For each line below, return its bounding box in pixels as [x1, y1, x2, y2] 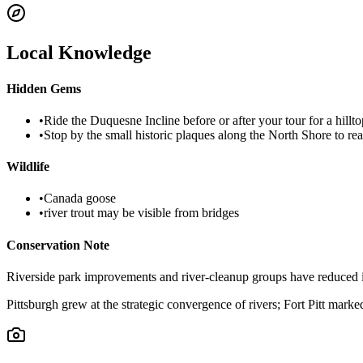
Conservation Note [6, 237, 109, 252]
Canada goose [44, 191, 116, 206]
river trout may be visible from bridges [44, 206, 239, 220]
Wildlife [6, 160, 49, 174]
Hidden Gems [6, 81, 81, 96]
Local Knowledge [6, 42, 152, 64]
